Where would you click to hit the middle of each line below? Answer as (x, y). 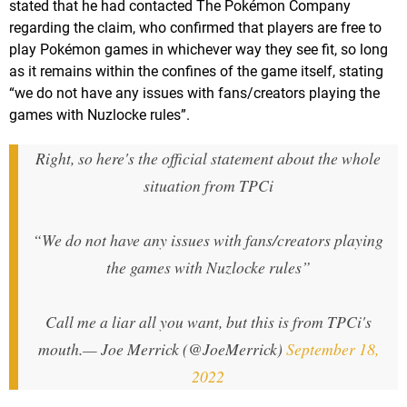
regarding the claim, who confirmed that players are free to (195, 28)
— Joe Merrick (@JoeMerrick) (184, 349)
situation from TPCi (208, 186)
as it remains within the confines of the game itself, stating (196, 72)
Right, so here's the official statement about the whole (208, 159)
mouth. (60, 349)
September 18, (332, 349)
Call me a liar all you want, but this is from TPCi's (208, 322)
